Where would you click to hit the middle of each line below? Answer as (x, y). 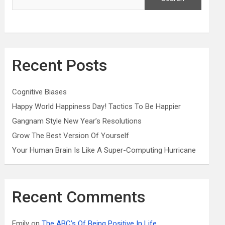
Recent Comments (79, 197)
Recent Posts (60, 65)
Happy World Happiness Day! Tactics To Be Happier (97, 106)
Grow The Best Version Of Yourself (71, 136)
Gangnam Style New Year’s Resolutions (77, 121)
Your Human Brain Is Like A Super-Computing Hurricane (104, 150)
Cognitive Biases (40, 92)
